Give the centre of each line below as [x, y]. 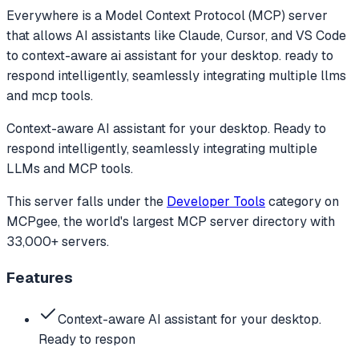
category [295, 201]
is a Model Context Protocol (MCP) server [203, 15]
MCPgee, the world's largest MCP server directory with [171, 221]
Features [40, 278]
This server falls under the [87, 201]
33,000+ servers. [58, 241]
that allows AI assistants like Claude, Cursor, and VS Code [176, 35]
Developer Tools [216, 201]
